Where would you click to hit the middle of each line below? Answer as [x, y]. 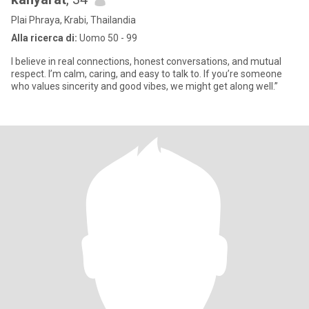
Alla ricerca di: [44, 38]
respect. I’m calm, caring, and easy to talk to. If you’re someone [147, 74]
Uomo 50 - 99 [107, 38]
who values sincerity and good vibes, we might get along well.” [144, 86]
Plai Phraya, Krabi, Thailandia [73, 20]
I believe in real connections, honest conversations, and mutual [146, 61]
